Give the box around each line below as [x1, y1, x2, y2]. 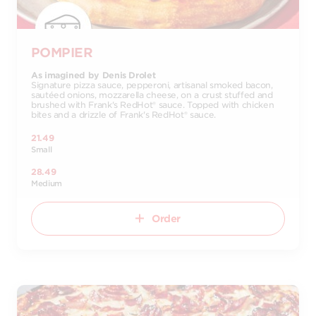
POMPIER [31, 45, 93, 60]
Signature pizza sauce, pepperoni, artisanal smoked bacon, [31, 80, 273, 90]
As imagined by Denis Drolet [31, 70, 156, 80]
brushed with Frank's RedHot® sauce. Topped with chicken [31, 99, 274, 110]
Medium [31, 178, 63, 188]
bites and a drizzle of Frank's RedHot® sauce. [31, 109, 216, 120]
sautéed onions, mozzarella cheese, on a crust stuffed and [31, 90, 273, 100]
